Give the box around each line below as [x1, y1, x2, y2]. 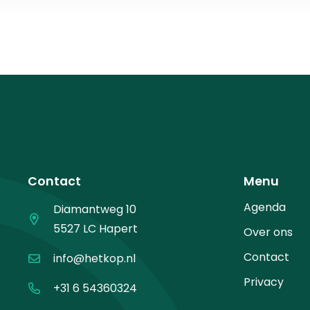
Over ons [244, 224, 293, 240]
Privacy [244, 273, 284, 290]
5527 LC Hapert [53, 220, 138, 237]
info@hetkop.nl [53, 250, 136, 266]
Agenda [244, 199, 286, 215]
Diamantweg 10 [53, 201, 137, 217]
